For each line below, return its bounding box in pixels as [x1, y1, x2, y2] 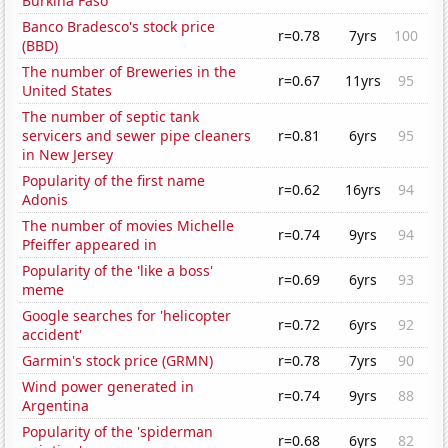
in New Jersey [22, 145, 114, 165]
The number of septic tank [22, 107, 200, 127]
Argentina [22, 396, 90, 416]
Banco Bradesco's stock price [22, 17, 216, 37]
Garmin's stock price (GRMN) [22, 351, 214, 371]
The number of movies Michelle [22, 216, 235, 236]
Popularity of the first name [22, 171, 206, 191]
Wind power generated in [22, 377, 195, 397]
